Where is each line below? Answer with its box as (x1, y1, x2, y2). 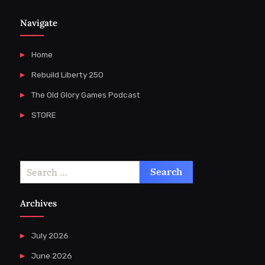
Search (20, 162, 47, 172)
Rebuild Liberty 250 (31, 69, 104, 79)
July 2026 (31, 230, 69, 240)
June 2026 (31, 250, 72, 260)
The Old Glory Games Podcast (31, 89, 140, 99)
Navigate (20, 17, 57, 28)
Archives (20, 198, 57, 209)
